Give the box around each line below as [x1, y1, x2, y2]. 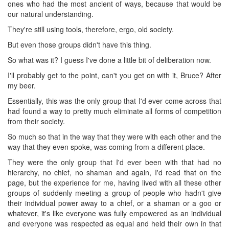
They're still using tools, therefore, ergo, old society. [8, 24, 174, 34]
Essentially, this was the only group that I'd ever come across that [8, 95, 221, 106]
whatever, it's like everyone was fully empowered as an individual [8, 208, 221, 218]
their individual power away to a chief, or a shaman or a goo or [8, 197, 221, 208]
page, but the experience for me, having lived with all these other [8, 177, 221, 188]
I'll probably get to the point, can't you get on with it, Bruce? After [8, 70, 221, 80]
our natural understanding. [8, 8, 94, 19]
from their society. [8, 116, 65, 126]
